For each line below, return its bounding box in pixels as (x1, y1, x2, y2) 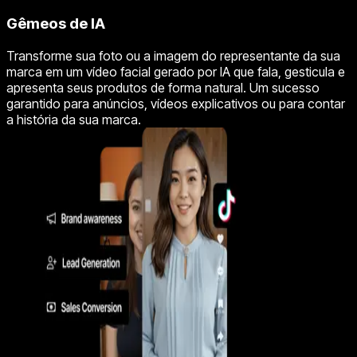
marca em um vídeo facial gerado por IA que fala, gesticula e (6, 63, 345, 80)
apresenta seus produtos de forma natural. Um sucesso (6, 79, 320, 96)
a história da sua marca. (6, 111, 141, 127)
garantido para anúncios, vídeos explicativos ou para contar (6, 95, 345, 112)
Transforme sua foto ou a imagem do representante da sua (6, 47, 340, 64)
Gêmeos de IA (6, 14, 105, 33)
